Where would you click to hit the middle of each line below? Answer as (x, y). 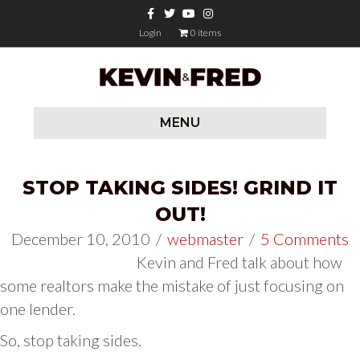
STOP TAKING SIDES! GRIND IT (180, 187)
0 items (206, 33)
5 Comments (305, 238)
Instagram (219, 8)
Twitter (174, 8)
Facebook (159, 8)
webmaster (205, 238)
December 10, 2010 (81, 238)
